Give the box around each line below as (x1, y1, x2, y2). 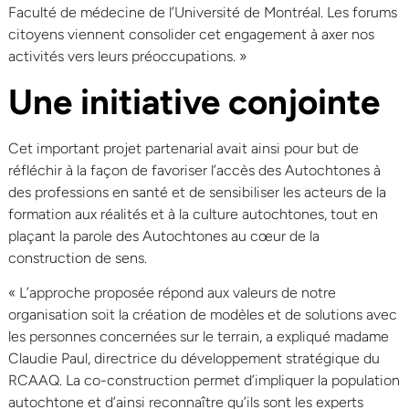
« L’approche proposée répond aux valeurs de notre (8, 284, 336, 301)
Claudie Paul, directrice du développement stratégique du (8, 350, 380, 367)
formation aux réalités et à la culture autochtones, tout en (8, 204, 378, 223)
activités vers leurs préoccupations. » (8, 47, 246, 66)
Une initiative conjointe (8, 80, 380, 123)
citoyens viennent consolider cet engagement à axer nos (8, 26, 374, 44)
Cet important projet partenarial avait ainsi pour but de (8, 139, 359, 157)
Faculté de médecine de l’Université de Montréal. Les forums (8, 4, 397, 22)
